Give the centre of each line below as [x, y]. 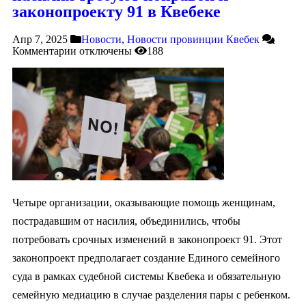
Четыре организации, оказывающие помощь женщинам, [144, 202]
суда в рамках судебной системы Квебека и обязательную [147, 276]
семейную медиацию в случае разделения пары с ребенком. [151, 294]
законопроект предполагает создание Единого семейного [146, 258]
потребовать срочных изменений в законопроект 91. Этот [147, 239]
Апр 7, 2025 [40, 39]
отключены [104, 51]
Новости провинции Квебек [193, 39]
